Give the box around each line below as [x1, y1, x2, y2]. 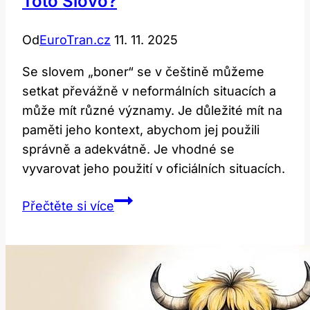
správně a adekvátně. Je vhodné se [22, 142, 235, 157]
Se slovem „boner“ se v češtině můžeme [22, 64, 264, 80]
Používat [113, 250, 165, 266]
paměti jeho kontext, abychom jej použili [22, 122, 259, 138]
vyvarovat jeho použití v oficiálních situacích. [22, 161, 285, 176]
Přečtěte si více [22, 199, 114, 214]
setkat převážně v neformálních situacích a [22, 84, 276, 99]
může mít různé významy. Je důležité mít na [22, 103, 282, 118]
